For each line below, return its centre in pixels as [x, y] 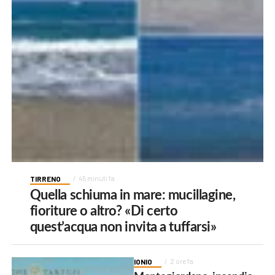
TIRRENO [45, 178]
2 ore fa [182, 261]
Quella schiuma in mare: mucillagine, [133, 195]
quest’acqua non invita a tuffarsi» [123, 227]
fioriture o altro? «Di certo [104, 211]
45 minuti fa [96, 178]
